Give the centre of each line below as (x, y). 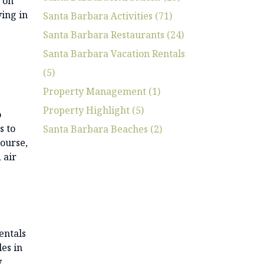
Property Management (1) (102, 91)
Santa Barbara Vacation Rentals (114, 53)
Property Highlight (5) (93, 110)
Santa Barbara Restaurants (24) (113, 34)
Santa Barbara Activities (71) (108, 16)
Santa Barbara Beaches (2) (103, 129)
